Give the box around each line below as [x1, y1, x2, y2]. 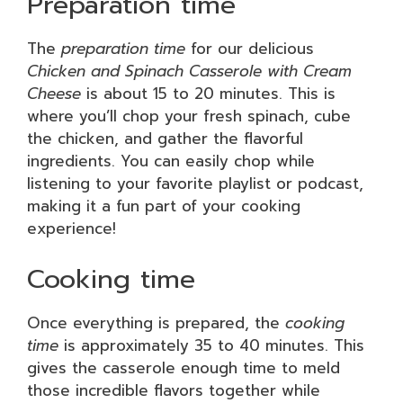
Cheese [27, 82, 81, 105]
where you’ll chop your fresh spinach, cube [27, 104, 351, 128]
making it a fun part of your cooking [27, 194, 300, 218]
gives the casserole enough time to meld [27, 355, 340, 380]
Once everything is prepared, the [27, 310, 285, 335]
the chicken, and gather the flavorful [27, 127, 303, 150]
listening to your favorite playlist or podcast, [27, 172, 363, 195]
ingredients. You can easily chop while [27, 149, 315, 173]
